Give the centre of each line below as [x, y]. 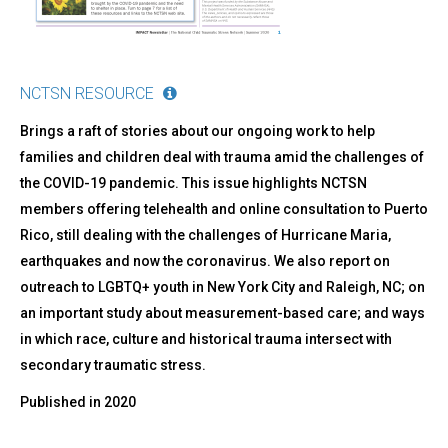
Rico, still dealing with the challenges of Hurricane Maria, [205, 235]
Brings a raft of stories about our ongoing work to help [197, 131]
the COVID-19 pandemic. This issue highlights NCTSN [193, 183]
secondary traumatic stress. [113, 365]
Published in [62, 402]
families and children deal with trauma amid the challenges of [222, 157]
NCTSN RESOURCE [87, 94]
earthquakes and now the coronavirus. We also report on [205, 261]
